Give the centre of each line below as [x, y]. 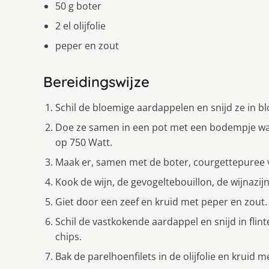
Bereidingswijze [96, 82]
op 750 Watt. [84, 143]
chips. [68, 237]
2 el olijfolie [80, 26]
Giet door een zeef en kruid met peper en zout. [161, 202]
